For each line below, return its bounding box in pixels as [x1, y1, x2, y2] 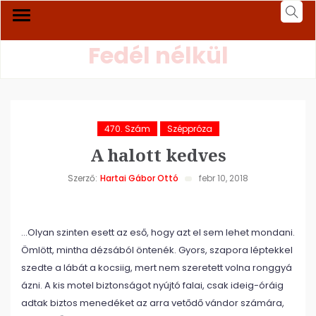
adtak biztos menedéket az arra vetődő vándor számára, [21, 296, 284, 310]
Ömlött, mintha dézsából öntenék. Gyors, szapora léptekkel [21, 243, 293, 257]
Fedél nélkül [87, 39, 229, 71]
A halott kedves [90, 143, 226, 166]
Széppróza [166, 123, 212, 135]
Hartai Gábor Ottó [100, 172, 178, 184]
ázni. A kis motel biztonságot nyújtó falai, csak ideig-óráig [21, 279, 284, 292]
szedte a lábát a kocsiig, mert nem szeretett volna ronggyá [21, 261, 292, 274]
